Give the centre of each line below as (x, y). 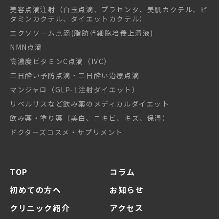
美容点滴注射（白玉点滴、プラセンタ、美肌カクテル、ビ (109, 9)
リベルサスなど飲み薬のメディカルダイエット (90, 103)
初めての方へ (36, 189)
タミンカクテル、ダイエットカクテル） (78, 18)
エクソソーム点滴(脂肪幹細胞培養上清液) (82, 33)
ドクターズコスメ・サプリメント (66, 132)
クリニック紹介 (40, 208)
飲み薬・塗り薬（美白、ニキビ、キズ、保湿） (90, 118)
